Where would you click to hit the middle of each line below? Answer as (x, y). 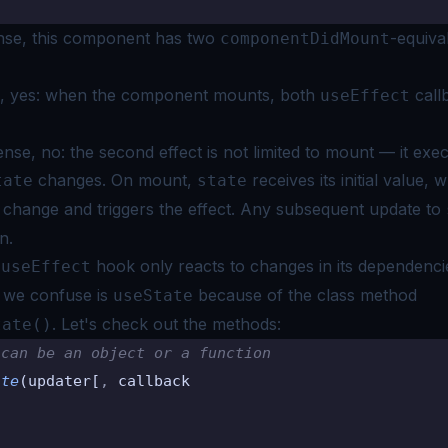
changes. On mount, (115, 179)
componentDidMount (305, 38)
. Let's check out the (129, 323)
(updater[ (59, 380)
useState (153, 295)
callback (149, 380)
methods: (246, 323)
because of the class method (305, 294)
